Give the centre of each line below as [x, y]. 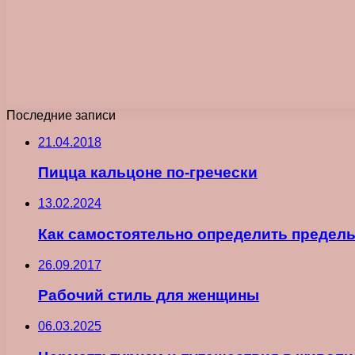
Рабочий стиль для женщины [149, 296]
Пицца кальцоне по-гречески [148, 173]
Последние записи [61, 115]
